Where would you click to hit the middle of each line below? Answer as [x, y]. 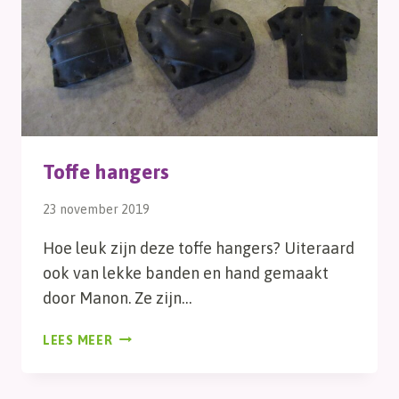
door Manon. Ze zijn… [117, 297]
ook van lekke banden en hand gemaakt [186, 273]
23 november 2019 [96, 209]
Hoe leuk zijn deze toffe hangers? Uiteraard [199, 248]
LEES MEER [78, 340]
